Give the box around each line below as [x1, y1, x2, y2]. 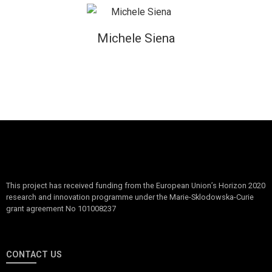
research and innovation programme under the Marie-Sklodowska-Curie [6, 192, 254, 202]
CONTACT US [6, 250, 62, 260]
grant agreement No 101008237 [6, 204, 116, 214]
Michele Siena [97, 31, 175, 46]
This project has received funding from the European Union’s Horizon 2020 [6, 181, 265, 191]
